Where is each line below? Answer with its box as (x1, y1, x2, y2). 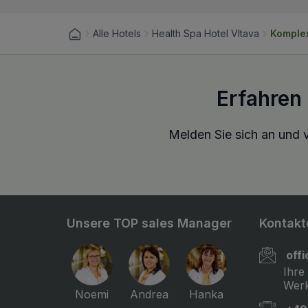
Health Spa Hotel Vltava (152, 27, 259, 40)
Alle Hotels (93, 27, 141, 40)
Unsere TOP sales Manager (67, 216, 232, 231)
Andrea (129, 287, 168, 302)
